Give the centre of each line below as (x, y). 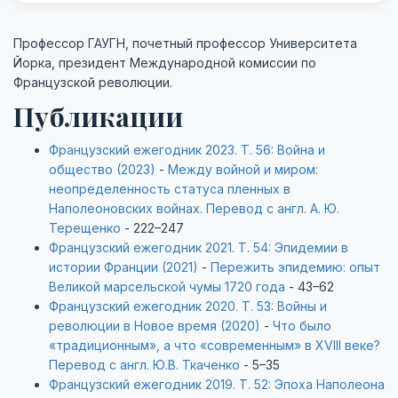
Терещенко (85, 228)
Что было (302, 326)
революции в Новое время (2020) (155, 326)
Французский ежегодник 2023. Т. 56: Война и (187, 150)
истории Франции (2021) (123, 267)
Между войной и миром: (243, 169)
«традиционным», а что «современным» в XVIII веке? (215, 345)
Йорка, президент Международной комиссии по (165, 63)
